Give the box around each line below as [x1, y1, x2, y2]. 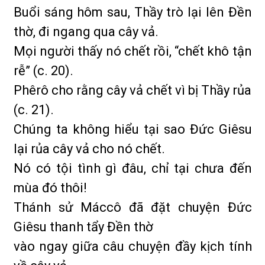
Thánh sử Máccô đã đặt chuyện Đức [14, 200, 252, 215]
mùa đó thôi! [14, 180, 87, 195]
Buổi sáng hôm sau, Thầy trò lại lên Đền [14, 5, 252, 20]
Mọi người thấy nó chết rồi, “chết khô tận [14, 44, 252, 59]
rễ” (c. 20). [14, 63, 73, 78]
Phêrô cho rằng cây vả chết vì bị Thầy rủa [14, 83, 252, 98]
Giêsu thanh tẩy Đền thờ [14, 219, 153, 234]
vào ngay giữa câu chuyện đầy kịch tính [14, 239, 252, 254]
